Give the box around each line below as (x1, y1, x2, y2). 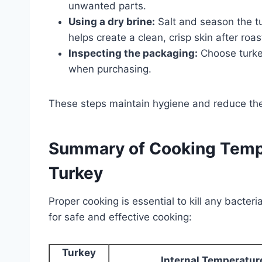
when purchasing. (68, 63, 151, 75)
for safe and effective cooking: (49, 211, 192, 223)
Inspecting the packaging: (68, 47, 198, 59)
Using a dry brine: (68, 15, 155, 27)
